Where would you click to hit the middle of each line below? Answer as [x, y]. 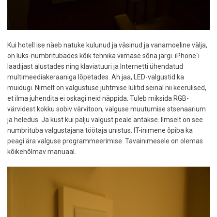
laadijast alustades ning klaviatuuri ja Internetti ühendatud [95, 66]
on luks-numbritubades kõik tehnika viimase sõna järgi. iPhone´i [103, 55]
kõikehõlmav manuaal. [42, 151]
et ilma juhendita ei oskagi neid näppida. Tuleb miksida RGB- [98, 98]
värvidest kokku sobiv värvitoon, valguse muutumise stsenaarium [107, 109]
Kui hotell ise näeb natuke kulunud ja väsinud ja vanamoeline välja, [107, 45]
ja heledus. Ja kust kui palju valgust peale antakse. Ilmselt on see [105, 119]
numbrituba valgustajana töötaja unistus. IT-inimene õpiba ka [100, 130]
